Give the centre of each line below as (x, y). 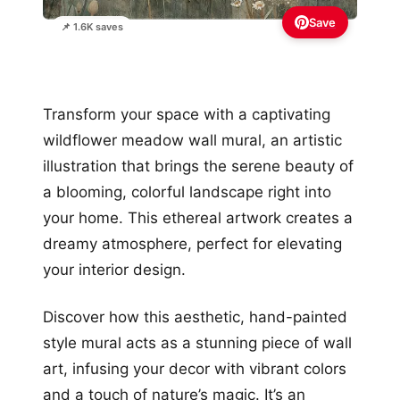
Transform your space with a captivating (187, 115)
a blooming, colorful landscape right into (187, 192)
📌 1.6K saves (92, 27)
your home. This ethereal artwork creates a (198, 218)
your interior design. (114, 270)
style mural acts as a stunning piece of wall (197, 343)
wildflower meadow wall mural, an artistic (192, 141)
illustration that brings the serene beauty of (198, 167)
